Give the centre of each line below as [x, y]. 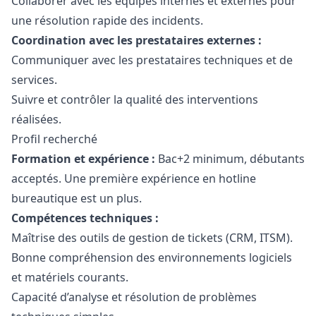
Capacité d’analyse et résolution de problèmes [134, 297]
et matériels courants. [70, 277]
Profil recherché [54, 139]
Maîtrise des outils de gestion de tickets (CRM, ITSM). [152, 238]
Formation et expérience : [83, 159]
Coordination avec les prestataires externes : [136, 40]
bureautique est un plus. [77, 198]
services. [34, 80]
